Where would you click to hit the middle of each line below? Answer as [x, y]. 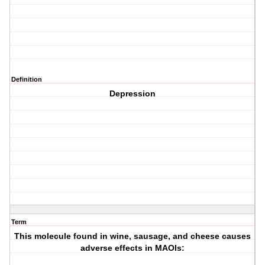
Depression [133, 94]
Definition [27, 80]
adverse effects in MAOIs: [133, 248]
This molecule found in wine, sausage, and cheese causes [133, 236]
